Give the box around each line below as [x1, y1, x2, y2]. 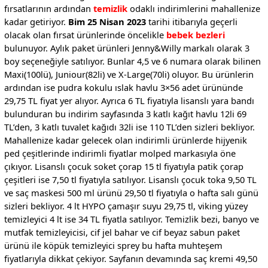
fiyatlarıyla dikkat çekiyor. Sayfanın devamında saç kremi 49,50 [4, 252, 257, 264]
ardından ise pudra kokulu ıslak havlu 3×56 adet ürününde [4, 81, 243, 93]
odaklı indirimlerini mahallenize [129, 2, 260, 14]
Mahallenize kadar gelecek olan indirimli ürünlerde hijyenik [4, 133, 247, 146]
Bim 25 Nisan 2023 [68, 15, 146, 28]
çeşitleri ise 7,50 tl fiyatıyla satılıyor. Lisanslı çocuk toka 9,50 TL [4, 173, 257, 185]
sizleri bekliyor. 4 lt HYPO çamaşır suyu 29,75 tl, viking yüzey [4, 199, 248, 212]
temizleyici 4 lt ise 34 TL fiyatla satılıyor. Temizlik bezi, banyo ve [4, 212, 259, 225]
